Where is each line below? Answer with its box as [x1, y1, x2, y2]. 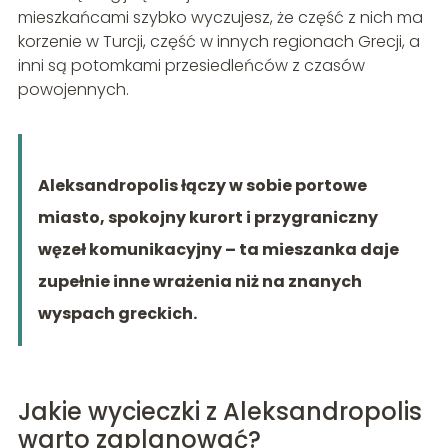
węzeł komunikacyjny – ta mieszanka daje [37, 237, 399, 261]
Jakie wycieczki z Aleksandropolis [17, 394, 422, 428]
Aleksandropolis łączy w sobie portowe [37, 173, 367, 197]
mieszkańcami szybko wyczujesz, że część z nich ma [17, 5, 423, 29]
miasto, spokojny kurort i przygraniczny [37, 205, 378, 229]
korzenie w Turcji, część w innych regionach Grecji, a [17, 29, 420, 53]
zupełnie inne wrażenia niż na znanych [37, 269, 362, 293]
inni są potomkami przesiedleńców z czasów [17, 53, 365, 77]
